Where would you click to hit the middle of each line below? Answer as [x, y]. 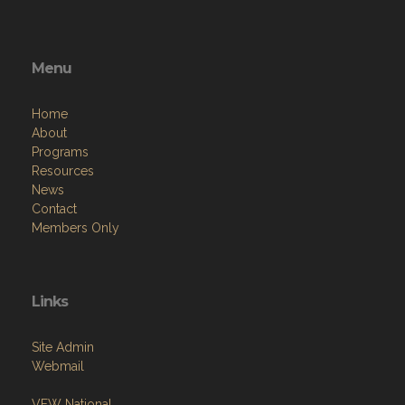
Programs [60, 152]
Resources [63, 171]
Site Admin [63, 347]
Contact [54, 209]
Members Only [75, 228]
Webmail [58, 366]
